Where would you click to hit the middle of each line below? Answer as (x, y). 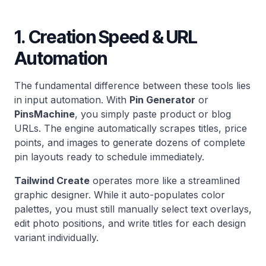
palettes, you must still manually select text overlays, (133, 209)
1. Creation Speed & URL (106, 37)
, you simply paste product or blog (153, 114)
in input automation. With (72, 100)
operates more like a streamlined (165, 180)
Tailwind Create (52, 180)
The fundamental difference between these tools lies (132, 85)
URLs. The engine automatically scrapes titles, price (131, 128)
